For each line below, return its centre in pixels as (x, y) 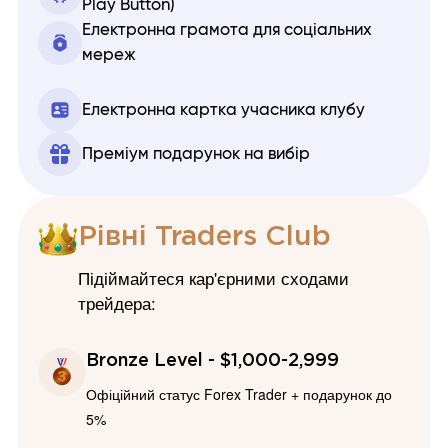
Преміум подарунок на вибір (196, 153)
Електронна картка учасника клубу (223, 109)
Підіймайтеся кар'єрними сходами (213, 278)
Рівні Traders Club (204, 237)
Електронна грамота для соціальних (227, 30)
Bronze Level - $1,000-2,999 (212, 361)
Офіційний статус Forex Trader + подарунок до (239, 394)
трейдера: (117, 303)
